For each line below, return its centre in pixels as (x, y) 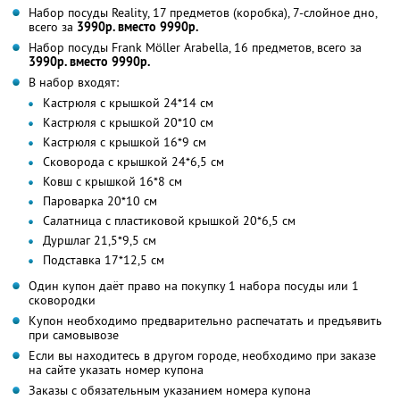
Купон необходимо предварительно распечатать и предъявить (205, 320)
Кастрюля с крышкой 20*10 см (128, 122)
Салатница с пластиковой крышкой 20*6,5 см (169, 220)
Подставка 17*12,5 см (104, 259)
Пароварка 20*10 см (100, 200)
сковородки (62, 300)
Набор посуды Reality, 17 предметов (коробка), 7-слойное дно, (203, 12)
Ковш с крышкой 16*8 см (112, 181)
